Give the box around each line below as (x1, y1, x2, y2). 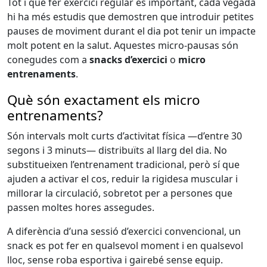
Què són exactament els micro (7, 90, 200, 109)
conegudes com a (7, 52, 89, 66)
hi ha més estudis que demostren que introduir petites (7, 10, 254, 23)
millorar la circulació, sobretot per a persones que (7, 187, 232, 200)
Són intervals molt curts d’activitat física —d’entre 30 (7, 129, 242, 143)
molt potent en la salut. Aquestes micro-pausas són (7, 38, 238, 52)
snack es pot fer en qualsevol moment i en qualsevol (7, 239, 243, 253)
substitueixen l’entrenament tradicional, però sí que (7, 158, 240, 172)
